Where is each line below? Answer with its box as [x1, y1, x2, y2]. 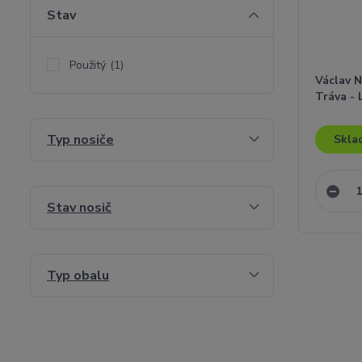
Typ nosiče [47, 131, 114, 149]
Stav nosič [47, 199, 112, 217]
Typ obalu [47, 267, 109, 284]
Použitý [69, 57, 106, 73]
